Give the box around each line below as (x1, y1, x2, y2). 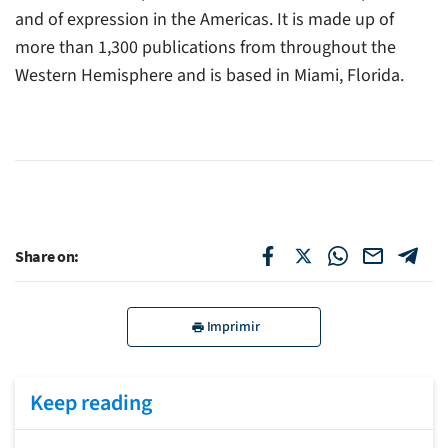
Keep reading (30, 386, 152, 419)
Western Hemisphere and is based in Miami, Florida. (15, 62, 404, 88)
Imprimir (206, 316, 260, 337)
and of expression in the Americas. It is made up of (15, 6, 394, 32)
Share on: (15, 245, 80, 266)
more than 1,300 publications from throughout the (15, 34, 396, 60)
